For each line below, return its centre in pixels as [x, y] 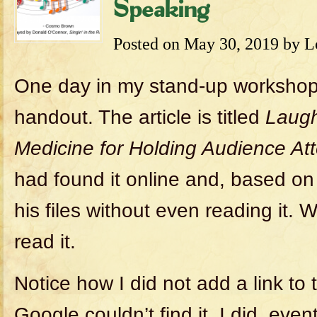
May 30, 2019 [231, 44]
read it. [45, 242]
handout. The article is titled [140, 117]
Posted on [149, 44]
